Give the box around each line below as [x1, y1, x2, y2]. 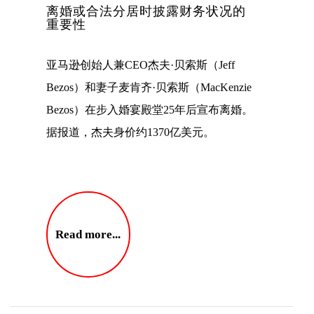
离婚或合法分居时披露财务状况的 [46, 4, 246, 18]
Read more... [55, 228, 121, 242]
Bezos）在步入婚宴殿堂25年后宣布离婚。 [46, 103, 253, 116]
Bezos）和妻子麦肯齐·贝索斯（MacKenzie [46, 81, 252, 93]
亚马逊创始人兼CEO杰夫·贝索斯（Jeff [46, 58, 235, 71]
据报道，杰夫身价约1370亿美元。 [46, 125, 214, 138]
